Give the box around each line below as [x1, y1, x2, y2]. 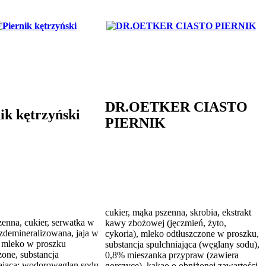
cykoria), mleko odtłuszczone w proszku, [105, 228, 259, 239]
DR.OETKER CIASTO [105, 99, 248, 115]
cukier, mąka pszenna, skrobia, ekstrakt [105, 207, 251, 217]
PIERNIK [105, 115, 166, 131]
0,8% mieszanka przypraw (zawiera [105, 249, 239, 260]
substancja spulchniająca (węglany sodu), [105, 239, 259, 249]
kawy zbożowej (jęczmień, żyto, [105, 217, 226, 228]
